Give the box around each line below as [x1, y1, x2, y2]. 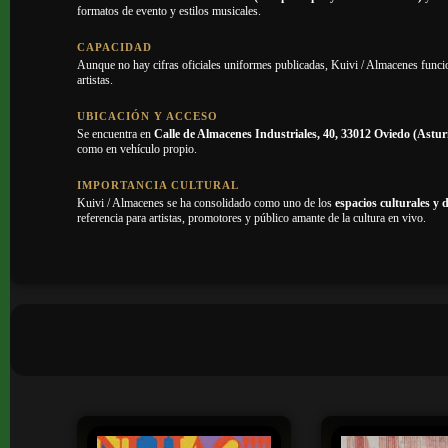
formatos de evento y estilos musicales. [77, 4, 262, 18]
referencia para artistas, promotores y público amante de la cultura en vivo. [77, 211, 427, 225]
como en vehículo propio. [77, 142, 198, 156]
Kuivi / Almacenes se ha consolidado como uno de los [77, 196, 336, 210]
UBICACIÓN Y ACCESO [77, 110, 219, 122]
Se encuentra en [77, 127, 155, 141]
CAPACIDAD [77, 41, 153, 53]
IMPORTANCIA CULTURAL [77, 179, 240, 191]
